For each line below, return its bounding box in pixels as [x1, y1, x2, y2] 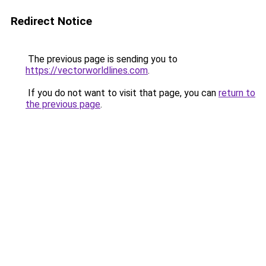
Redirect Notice [11, 14, 92, 28]
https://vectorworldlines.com [26, 65, 148, 76]
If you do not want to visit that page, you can [26, 87, 218, 99]
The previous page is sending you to [26, 53, 178, 65]
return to [218, 87, 255, 99]
